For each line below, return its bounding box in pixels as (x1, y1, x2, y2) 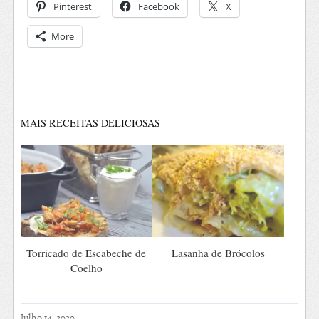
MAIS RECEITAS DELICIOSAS (20, 115, 160, 130)
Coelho (70, 260, 103, 275)
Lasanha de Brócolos (172, 245, 266, 260)
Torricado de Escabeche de (26, 245, 147, 260)
